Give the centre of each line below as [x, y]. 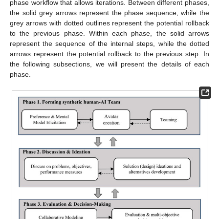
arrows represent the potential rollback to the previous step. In [109, 54]
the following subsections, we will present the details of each [109, 64]
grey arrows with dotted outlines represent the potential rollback [109, 23]
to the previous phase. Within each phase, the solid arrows [109, 33]
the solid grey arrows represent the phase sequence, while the [109, 12]
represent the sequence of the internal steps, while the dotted [109, 43]
